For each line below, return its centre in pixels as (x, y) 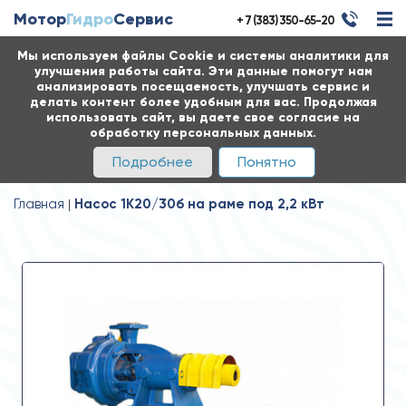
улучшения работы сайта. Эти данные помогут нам (203, 71)
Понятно (267, 162)
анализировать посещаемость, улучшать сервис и (203, 87)
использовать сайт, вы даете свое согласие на (203, 117)
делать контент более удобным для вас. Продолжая (203, 102)
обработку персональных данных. (203, 133)
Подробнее (153, 162)
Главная (39, 204)
